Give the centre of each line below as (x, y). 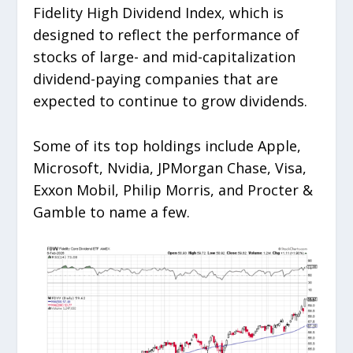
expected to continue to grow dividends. (171, 100)
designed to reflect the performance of (167, 34)
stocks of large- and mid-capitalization (165, 56)
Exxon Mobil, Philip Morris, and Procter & (173, 190)
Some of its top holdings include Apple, (167, 145)
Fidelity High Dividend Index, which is (159, 12)
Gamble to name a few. (112, 212)
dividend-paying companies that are (156, 78)
